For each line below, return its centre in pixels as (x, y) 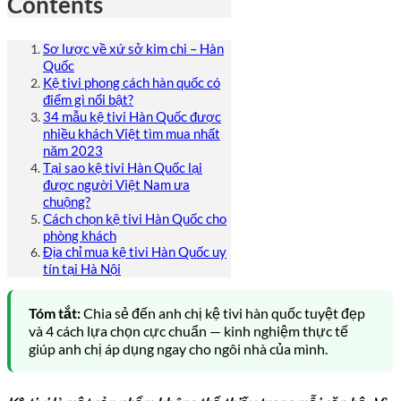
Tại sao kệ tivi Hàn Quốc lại (123, 168)
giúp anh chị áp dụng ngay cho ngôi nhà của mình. (178, 349)
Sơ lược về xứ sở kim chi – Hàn (133, 49)
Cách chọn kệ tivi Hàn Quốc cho (135, 219)
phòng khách (80, 236)
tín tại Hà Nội (82, 269)
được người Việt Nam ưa (116, 185)
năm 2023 (73, 151)
